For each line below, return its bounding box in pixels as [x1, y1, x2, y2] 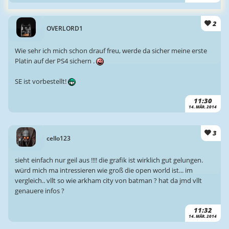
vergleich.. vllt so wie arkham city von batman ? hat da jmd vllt [14, 175, 202, 185]
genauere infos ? [14, 186, 64, 195]
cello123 [47, 133, 71, 143]
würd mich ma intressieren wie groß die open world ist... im [14, 165, 193, 175]
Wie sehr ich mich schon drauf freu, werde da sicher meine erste [14, 45, 207, 55]
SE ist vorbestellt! [14, 76, 68, 86]
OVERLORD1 [47, 24, 83, 33]
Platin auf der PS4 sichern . [14, 56, 96, 65]
